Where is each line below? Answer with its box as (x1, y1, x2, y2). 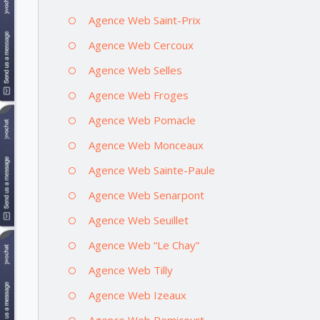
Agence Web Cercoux (88, 37, 194, 52)
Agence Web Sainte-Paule (88, 162, 215, 177)
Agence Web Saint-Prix (88, 12, 201, 27)
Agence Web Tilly (88, 262, 173, 277)
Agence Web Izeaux (88, 287, 186, 302)
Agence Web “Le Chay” (88, 237, 199, 252)
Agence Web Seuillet (88, 212, 189, 227)
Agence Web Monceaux (88, 137, 204, 152)
